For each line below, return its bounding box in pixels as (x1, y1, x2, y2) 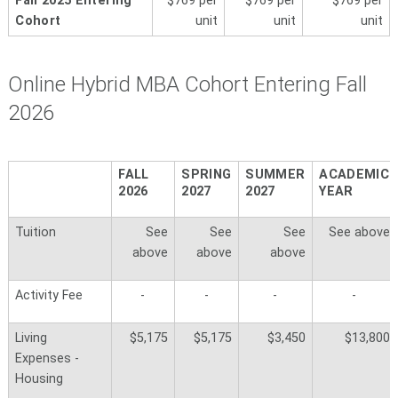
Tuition (15, 225, 57, 241)
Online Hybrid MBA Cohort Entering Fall (7, 71, 367, 97)
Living (15, 330, 48, 346)
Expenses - (15, 351, 80, 367)
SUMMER (245, 167, 306, 183)
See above (328, 225, 390, 241)
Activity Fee (15, 288, 84, 304)
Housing (15, 371, 64, 387)
